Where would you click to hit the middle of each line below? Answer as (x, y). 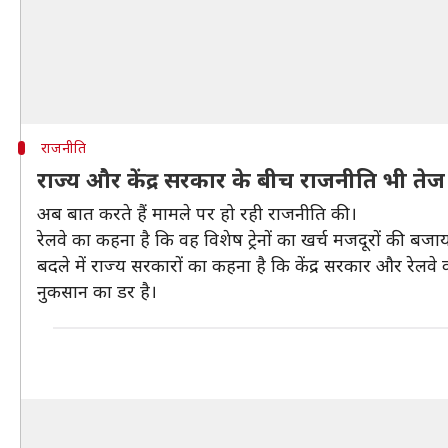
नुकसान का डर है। (97, 291)
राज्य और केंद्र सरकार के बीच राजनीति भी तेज (241, 179)
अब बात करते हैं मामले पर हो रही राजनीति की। (197, 213)
